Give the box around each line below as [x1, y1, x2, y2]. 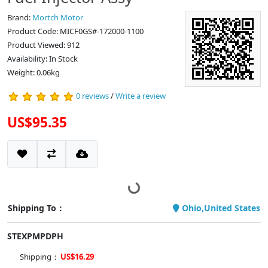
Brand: [7, 12, 32, 23]
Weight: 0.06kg [7, 67, 60, 78]
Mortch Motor [32, 12, 83, 23]
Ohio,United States [179, 202, 260, 214]
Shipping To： [8, 202, 65, 214]
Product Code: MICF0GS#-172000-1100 [7, 26, 144, 36]
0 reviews [76, 90, 109, 102]
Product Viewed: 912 [7, 39, 80, 50]
